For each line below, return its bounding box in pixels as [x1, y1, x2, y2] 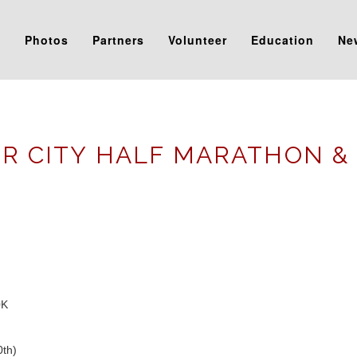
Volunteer [167, 32, 227, 48]
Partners [92, 32, 144, 48]
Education [250, 32, 314, 48]
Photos [24, 32, 69, 48]
